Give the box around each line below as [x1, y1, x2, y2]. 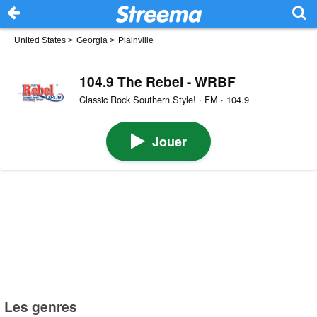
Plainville [118, 35, 154, 45]
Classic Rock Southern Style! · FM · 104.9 [79, 93, 249, 107]
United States [14, 35, 66, 45]
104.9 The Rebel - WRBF [79, 71, 236, 91]
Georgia [76, 35, 108, 45]
